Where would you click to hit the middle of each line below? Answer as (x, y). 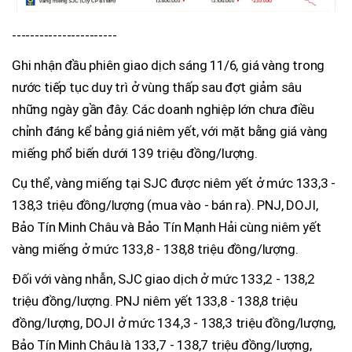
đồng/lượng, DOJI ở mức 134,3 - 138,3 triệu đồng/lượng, (174, 323)
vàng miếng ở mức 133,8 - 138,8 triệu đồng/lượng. (155, 249)
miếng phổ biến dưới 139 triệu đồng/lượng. (135, 154)
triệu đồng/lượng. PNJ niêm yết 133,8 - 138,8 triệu (155, 301)
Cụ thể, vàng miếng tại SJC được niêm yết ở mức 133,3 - (174, 183)
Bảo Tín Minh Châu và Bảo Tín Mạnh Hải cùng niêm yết (167, 227)
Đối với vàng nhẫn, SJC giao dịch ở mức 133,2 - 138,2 (163, 279)
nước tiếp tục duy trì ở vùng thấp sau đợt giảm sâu (157, 88)
